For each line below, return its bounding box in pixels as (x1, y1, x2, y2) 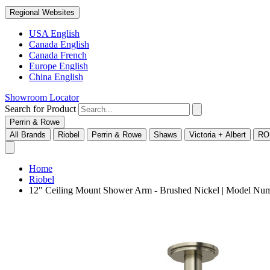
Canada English (29, 39, 89, 50)
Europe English (29, 61, 88, 72)
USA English (29, 28, 80, 39)
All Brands (10, 130, 46, 140)
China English (29, 72, 83, 83)
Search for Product (5, 104, 76, 115)
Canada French (29, 50, 87, 61)
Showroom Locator (5, 92, 79, 103)
